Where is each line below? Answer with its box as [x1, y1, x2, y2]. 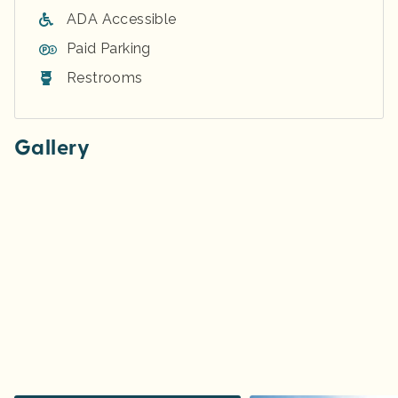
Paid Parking [67, 39, 151, 57]
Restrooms [67, 68, 143, 86]
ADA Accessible [67, 10, 177, 28]
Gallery [14, 133, 91, 161]
